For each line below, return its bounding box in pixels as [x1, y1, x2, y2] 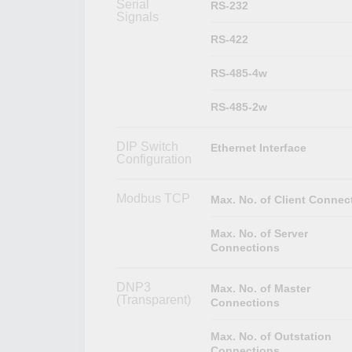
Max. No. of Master [210, 281, 310, 295]
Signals [116, 9, 159, 24]
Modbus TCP [116, 191, 190, 205]
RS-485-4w [210, 66, 267, 79]
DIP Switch [116, 139, 178, 153]
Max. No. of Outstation [210, 329, 332, 343]
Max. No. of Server [210, 226, 308, 240]
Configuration [116, 152, 192, 166]
